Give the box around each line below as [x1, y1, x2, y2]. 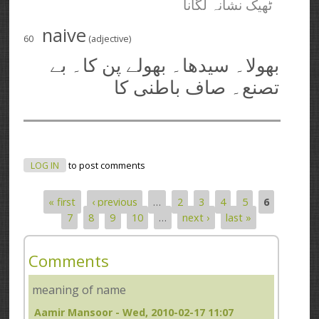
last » [225, 210, 251, 224]
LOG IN [31, 159, 60, 172]
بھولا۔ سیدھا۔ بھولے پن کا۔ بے [50, 55, 280, 76]
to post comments [66, 159, 146, 172]
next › [182, 210, 210, 224]
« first [48, 194, 76, 209]
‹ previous [91, 194, 137, 209]
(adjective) [86, 31, 132, 45]
